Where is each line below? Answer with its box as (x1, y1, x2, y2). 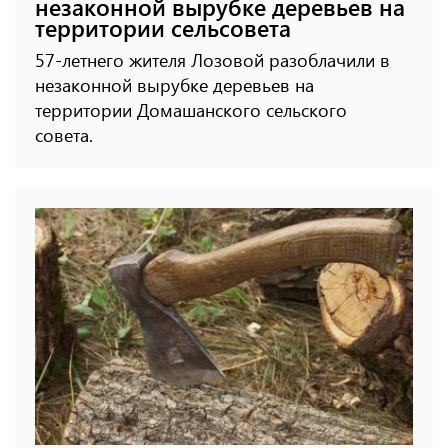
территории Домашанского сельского (35, 98, 347, 123)
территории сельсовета (35, 12, 291, 44)
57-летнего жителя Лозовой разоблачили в (35, 48, 390, 73)
